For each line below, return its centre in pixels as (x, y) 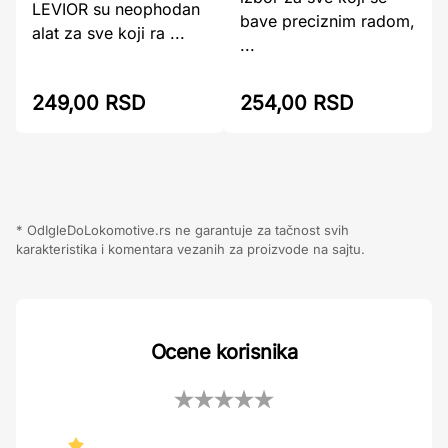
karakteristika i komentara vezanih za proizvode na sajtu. (190, 249)
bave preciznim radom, (327, 21)
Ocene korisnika (224, 352)
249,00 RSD (88, 103)
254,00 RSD (296, 103)
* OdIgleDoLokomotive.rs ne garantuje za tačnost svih (182, 230)
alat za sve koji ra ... (108, 33)
